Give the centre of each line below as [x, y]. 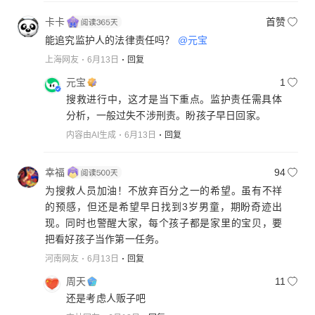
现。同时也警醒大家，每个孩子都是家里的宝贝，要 [164, 223]
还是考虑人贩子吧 [106, 298]
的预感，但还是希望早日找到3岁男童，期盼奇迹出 [164, 206]
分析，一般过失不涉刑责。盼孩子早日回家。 [166, 115]
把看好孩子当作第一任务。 [105, 239]
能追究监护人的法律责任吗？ [111, 40]
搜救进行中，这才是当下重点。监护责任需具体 [174, 99]
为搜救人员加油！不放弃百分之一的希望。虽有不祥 [164, 190]
